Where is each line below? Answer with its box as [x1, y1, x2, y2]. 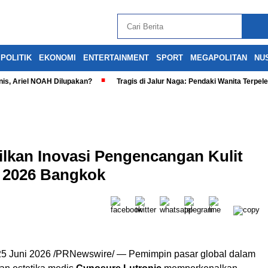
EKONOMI [39, 53, 76, 62]
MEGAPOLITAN [190, 53, 247, 62]
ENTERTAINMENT [83, 53, 149, 62]
